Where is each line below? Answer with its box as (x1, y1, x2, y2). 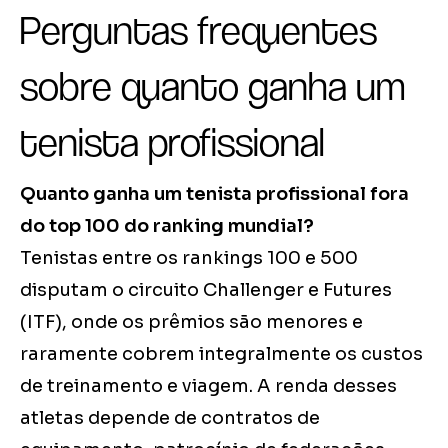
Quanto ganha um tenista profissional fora (20, 182, 409, 205)
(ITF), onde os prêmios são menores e (20, 310, 363, 333)
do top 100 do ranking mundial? (20, 214, 314, 237)
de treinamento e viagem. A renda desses (20, 374, 397, 397)
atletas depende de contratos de (20, 406, 320, 429)
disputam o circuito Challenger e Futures (20, 278, 392, 301)
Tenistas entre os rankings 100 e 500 (20, 246, 358, 269)
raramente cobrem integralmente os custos (20, 342, 423, 365)
